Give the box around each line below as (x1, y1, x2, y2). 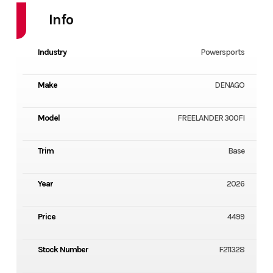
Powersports (200, 47, 245, 58)
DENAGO (214, 80, 245, 91)
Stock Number (37, 244, 88, 255)
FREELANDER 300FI (177, 113, 245, 124)
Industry (37, 47, 66, 58)
